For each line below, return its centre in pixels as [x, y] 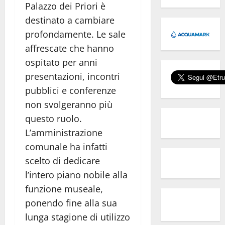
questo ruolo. [53, 118]
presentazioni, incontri [73, 76]
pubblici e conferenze [71, 90]
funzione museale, [64, 189]
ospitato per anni [61, 62]
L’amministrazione [64, 132]
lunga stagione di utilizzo [78, 217]
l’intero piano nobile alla [76, 175]
